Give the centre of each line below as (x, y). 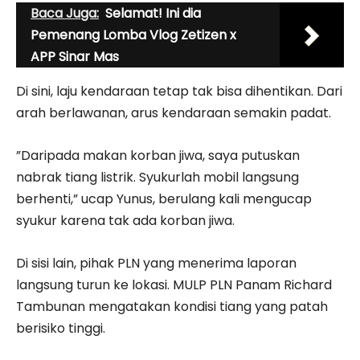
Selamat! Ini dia (153, 13)
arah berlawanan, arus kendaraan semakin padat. (174, 112)
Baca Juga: (65, 13)
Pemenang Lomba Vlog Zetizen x (133, 35)
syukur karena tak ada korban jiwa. (125, 220)
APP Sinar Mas (75, 56)
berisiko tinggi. (61, 328)
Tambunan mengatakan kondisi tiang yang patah (172, 306)
